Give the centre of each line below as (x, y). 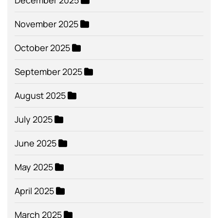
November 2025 (46, 24)
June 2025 (36, 143)
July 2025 (34, 119)
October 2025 (42, 48)
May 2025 (34, 167)
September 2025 (48, 72)
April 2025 (34, 191)
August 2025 (40, 96)
